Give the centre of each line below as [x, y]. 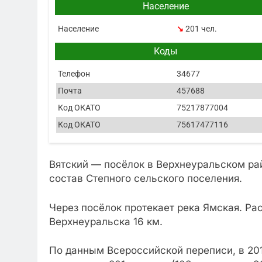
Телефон [74, 73]
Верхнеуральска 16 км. [106, 221]
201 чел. [201, 28]
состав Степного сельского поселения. [146, 179]
